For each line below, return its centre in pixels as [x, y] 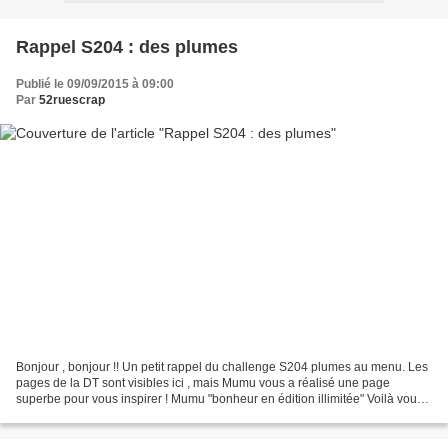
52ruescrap [72, 99]
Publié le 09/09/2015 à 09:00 [95, 83]
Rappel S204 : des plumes [127, 46]
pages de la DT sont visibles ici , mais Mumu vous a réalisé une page [203, 383]
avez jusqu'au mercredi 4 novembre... [117, 415]
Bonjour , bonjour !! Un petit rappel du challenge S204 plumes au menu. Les [222, 367]
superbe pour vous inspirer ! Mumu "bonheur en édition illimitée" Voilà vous [219, 399]
